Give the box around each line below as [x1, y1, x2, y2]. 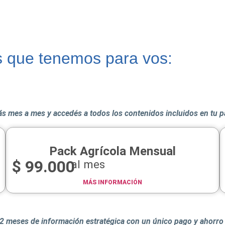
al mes [71, 157, 105, 171]
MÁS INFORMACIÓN [82, 178, 142, 186]
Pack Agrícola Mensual [49, 144, 176, 158]
